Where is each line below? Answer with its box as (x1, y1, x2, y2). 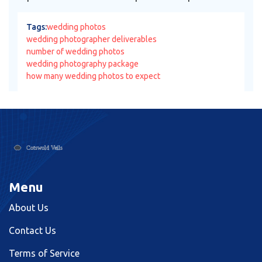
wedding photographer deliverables (26, 34, 157, 44)
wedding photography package (26, 58, 139, 68)
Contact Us (9, 225, 56, 236)
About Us (9, 202, 49, 213)
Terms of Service (9, 248, 80, 259)
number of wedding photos (26, 46, 125, 56)
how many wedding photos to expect (26, 71, 160, 81)
